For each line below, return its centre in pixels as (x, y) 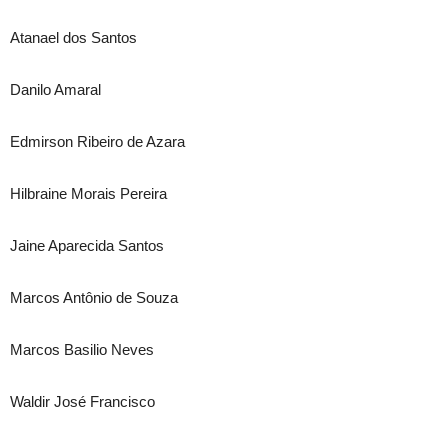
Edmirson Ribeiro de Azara (97, 141)
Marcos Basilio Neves (82, 349)
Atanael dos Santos (73, 37)
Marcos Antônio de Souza (94, 297)
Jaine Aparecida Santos (87, 245)
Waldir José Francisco (82, 401)
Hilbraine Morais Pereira (88, 193)
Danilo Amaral (55, 89)
